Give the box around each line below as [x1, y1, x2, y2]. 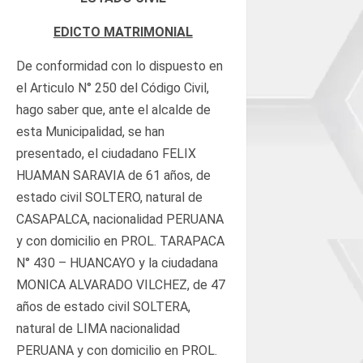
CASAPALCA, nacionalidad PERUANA [16, 211, 224, 227]
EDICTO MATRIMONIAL [53, 23, 193, 40]
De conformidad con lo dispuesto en [16, 58, 223, 74]
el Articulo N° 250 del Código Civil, [16, 79, 209, 96]
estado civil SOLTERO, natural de [16, 189, 203, 205]
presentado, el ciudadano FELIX [16, 145, 196, 161]
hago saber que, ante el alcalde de [16, 101, 211, 117]
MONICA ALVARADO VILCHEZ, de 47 [16, 276, 225, 293]
